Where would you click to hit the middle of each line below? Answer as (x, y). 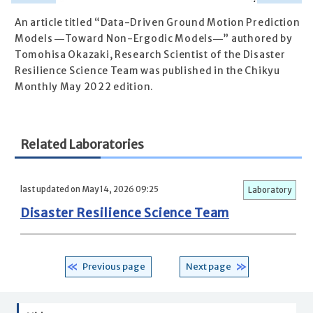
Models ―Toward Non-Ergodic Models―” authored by (154, 39)
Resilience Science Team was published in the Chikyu (147, 71)
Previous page (114, 266)
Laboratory (270, 190)
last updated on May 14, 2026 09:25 (89, 189)
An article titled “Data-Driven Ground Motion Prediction (158, 23)
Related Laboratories (82, 145)
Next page (208, 266)
